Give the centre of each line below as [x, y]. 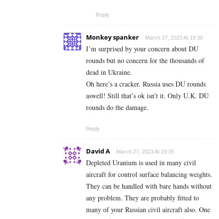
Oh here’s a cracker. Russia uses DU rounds [146, 84]
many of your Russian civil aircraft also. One [148, 210]
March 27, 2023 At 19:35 [145, 152]
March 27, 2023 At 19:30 [174, 38]
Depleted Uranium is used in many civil [141, 163]
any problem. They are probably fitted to [142, 198]
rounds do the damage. [117, 108]
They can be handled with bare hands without [149, 186]
